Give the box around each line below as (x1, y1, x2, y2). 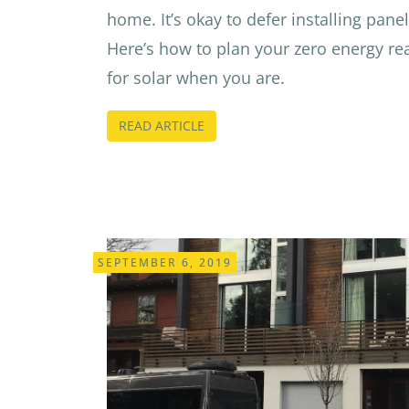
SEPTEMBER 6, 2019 (98, 255, 232, 270)
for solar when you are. (107, 67, 285, 89)
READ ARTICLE (119, 117, 204, 134)
